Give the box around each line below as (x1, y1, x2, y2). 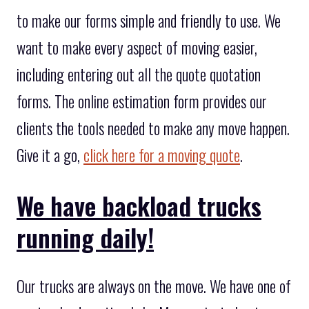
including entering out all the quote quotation (17, 62, 261, 86)
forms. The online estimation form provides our (17, 89, 267, 113)
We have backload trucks (17, 186, 261, 223)
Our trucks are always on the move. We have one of (17, 275, 291, 299)
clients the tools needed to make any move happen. (17, 116, 290, 140)
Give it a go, (17, 143, 83, 167)
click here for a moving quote (83, 143, 240, 167)
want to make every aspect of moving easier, (17, 35, 257, 59)
